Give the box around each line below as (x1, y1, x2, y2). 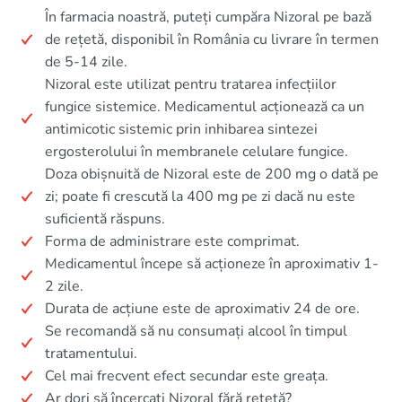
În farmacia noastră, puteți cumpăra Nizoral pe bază (45, 6, 371, 27)
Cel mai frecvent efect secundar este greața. (45, 365, 328, 386)
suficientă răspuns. (45, 208, 165, 229)
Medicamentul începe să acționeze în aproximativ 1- (45, 253, 379, 274)
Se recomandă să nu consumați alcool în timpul (45, 320, 347, 341)
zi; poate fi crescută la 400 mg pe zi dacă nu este (45, 186, 355, 206)
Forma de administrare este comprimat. (45, 231, 300, 251)
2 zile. (45, 275, 83, 296)
